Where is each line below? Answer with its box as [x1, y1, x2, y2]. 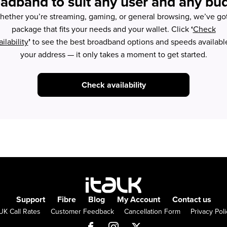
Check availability [81, 79, 146, 91]
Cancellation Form [124, 206, 180, 216]
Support [16, 193, 45, 205]
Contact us [172, 193, 211, 205]
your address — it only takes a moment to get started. [20, 49, 207, 60]
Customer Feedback [51, 206, 114, 216]
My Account [117, 193, 160, 205]
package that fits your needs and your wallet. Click [11, 23, 191, 34]
